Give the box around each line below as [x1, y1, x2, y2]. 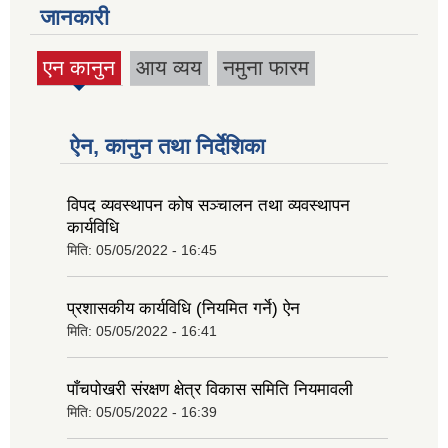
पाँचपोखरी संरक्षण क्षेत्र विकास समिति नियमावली [67, 379, 353, 399]
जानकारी [40, 5, 109, 31]
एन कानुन [43, 56, 115, 80]
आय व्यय [136, 56, 202, 80]
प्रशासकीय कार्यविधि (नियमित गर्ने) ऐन [67, 298, 300, 318]
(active [48, 66, 113, 90]
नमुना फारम [223, 56, 309, 80]
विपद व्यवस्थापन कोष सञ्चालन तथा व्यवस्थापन [67, 195, 350, 215]
